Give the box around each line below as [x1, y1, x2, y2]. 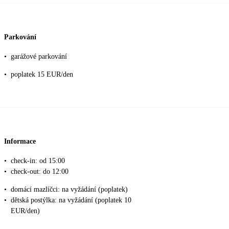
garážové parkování [11, 52, 67, 60]
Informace [4, 138, 36, 146]
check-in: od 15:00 [11, 156, 65, 165]
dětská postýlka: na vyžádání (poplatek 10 [11, 196, 131, 204]
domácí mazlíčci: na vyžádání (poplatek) [11, 185, 128, 193]
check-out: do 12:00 [11, 167, 68, 175]
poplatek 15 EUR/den [11, 70, 73, 78]
